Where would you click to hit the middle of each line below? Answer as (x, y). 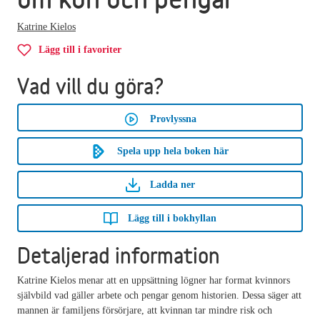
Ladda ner (172, 184)
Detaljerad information (119, 255)
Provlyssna (173, 119)
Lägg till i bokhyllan (172, 218)
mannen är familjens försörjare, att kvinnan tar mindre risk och (145, 310)
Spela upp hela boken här (173, 151)
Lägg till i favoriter (80, 49)
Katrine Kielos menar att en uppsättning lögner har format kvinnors (154, 280)
